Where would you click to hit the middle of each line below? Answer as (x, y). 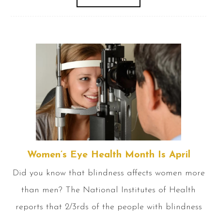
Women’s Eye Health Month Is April (108, 155)
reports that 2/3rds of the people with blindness (108, 207)
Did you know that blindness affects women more (108, 173)
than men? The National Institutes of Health (108, 190)
